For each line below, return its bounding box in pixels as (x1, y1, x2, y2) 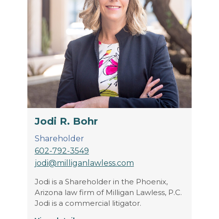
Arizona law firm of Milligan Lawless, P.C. (34, 188, 182, 197)
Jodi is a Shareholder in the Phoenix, (34, 177, 168, 187)
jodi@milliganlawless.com (34, 158, 134, 168)
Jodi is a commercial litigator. (34, 198, 141, 208)
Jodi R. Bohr (34, 115, 98, 128)
